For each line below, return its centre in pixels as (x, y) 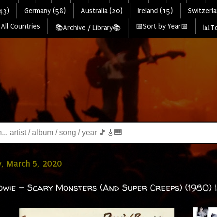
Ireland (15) (155, 11)
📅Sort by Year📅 (162, 26)
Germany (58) (45, 11)
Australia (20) (101, 11)
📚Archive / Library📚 (88, 28)
